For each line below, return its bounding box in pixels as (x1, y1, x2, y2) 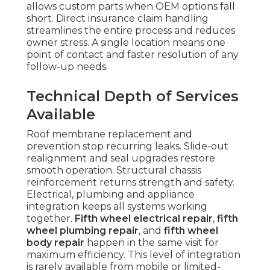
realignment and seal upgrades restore (27, 152, 215, 165)
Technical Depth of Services (27, 87, 239, 105)
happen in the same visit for (84, 237, 219, 249)
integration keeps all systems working (27, 201, 207, 213)
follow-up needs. (27, 61, 108, 73)
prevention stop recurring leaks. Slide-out (27, 140, 228, 152)
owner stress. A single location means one (27, 37, 225, 49)
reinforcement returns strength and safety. (27, 177, 234, 189)
